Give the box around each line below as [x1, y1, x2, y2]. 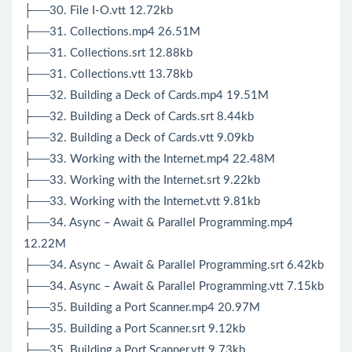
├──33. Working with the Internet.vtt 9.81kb [24, 196, 260, 208]
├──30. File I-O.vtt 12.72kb [24, 5, 173, 17]
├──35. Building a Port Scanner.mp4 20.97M [24, 302, 260, 314]
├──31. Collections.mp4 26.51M [24, 26, 200, 38]
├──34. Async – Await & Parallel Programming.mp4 [24, 217, 293, 229]
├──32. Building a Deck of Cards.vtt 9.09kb [24, 132, 254, 145]
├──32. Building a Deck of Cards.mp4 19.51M [24, 90, 269, 102]
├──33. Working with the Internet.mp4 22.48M [24, 153, 275, 166]
